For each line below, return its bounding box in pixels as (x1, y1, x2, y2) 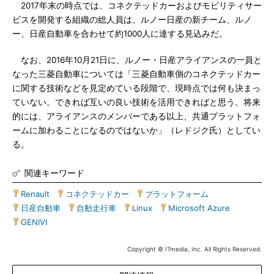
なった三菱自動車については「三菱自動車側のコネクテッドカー (12, 69, 261, 79)
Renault (21, 189, 50, 199)
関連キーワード (24, 168, 84, 178)
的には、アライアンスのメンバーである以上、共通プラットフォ (12, 111, 261, 121)
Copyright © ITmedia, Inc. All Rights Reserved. (127, 245, 262, 253)
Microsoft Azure (168, 203, 230, 213)
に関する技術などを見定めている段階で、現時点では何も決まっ (12, 83, 261, 93)
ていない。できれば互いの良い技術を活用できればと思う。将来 (12, 97, 261, 107)
